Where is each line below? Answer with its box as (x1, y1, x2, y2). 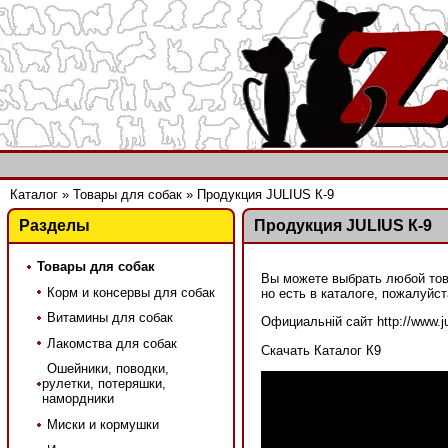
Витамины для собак (46, 310, 173, 326)
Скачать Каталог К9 (260, 342, 385, 358)
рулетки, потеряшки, (41, 376, 166, 392)
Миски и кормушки (46, 417, 159, 433)
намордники (41, 391, 114, 407)
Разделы (18, 217, 90, 235)
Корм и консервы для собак (46, 284, 215, 300)
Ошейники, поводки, (46, 361, 169, 377)
